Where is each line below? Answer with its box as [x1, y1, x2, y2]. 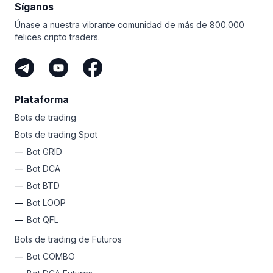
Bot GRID [27, 146, 62, 157]
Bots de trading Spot [15, 129, 97, 140]
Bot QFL [27, 214, 58, 225]
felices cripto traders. [15, 32, 100, 43]
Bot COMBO [27, 251, 75, 262]
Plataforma [15, 93, 69, 106]
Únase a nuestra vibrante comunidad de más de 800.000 [15, 19, 244, 30]
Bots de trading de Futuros [15, 234, 122, 245]
